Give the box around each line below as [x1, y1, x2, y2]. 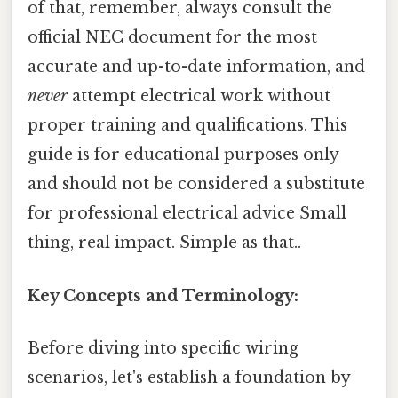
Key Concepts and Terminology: [28, 285, 298, 306]
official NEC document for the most [28, 28, 317, 48]
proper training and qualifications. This [28, 115, 347, 136]
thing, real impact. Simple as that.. [28, 233, 301, 253]
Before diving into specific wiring [28, 338, 298, 358]
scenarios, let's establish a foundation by [28, 367, 350, 387]
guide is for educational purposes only [28, 145, 338, 165]
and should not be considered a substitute [28, 174, 365, 195]
